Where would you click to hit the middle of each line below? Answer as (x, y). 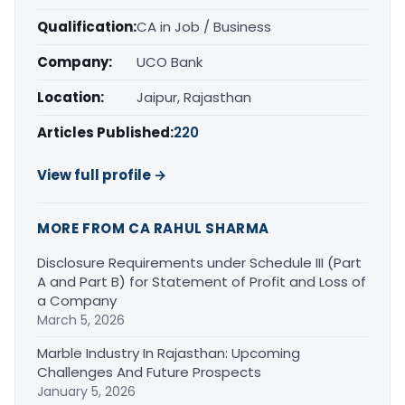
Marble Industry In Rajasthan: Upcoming (169, 353)
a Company (77, 301)
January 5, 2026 (86, 392)
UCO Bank (170, 62)
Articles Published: (105, 133)
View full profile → (102, 175)
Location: (71, 98)
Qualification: (87, 27)
